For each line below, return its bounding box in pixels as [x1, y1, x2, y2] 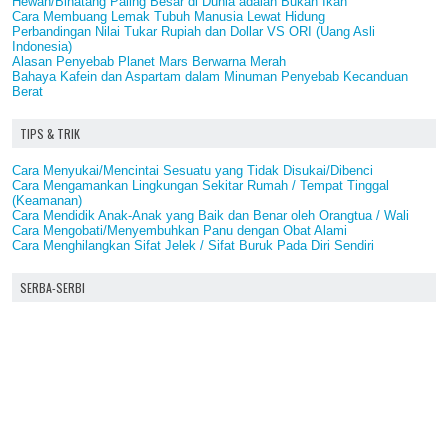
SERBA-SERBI [20, 279, 85, 297]
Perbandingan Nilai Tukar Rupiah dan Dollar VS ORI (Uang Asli [12, 24, 375, 40]
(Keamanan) [12, 193, 82, 209]
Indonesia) [12, 39, 72, 55]
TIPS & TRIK [20, 125, 80, 143]
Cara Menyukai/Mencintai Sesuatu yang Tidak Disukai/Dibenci [12, 163, 373, 179]
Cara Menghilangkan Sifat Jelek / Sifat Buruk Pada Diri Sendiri [12, 238, 374, 254]
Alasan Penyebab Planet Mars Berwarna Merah [12, 54, 286, 70]
